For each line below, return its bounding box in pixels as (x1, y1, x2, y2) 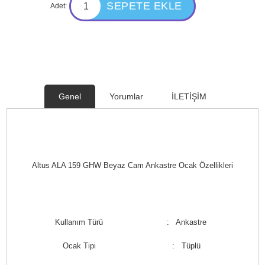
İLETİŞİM (172, 92, 206, 101)
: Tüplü (172, 241, 201, 250)
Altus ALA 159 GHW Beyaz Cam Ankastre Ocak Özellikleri (31, 161, 233, 170)
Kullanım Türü (55, 218, 104, 227)
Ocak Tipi (62, 241, 96, 250)
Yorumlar (109, 92, 143, 101)
